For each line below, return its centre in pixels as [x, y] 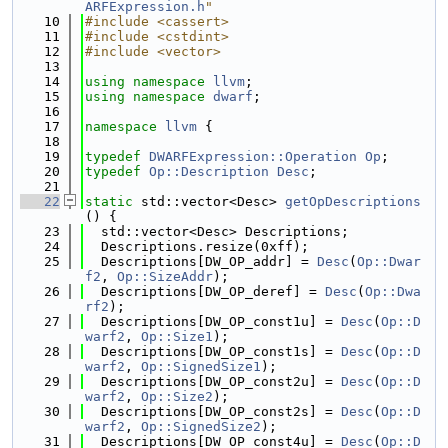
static [109, 201]
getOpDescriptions [353, 201]
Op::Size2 [177, 396]
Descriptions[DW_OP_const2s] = [213, 411]
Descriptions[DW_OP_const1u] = [213, 321]
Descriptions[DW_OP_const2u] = [213, 381]
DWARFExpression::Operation [253, 156]
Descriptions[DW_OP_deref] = [205, 291]
